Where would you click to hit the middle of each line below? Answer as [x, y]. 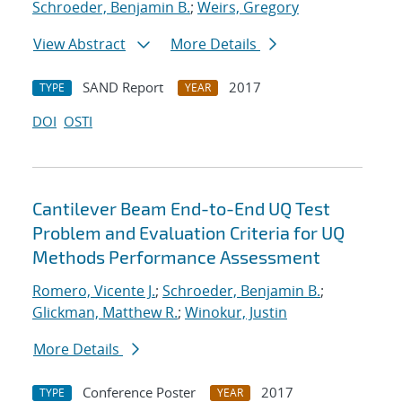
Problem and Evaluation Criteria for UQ [188, 233]
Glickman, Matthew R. [105, 313]
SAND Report [123, 87]
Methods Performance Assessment [176, 257]
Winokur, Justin [236, 313]
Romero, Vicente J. [94, 291]
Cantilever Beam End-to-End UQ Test [181, 209]
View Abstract [79, 44]
